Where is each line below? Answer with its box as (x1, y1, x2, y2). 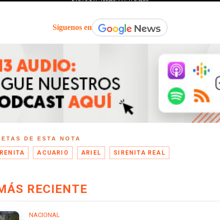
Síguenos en (53, 23, 92, 32)
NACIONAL (29, 211, 60, 219)
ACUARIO (37, 149, 69, 156)
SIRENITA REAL (113, 149, 165, 156)
